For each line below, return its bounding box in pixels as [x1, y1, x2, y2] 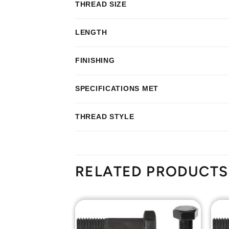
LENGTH [75, 28, 107, 37]
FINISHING [75, 56, 115, 65]
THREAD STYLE [75, 112, 134, 121]
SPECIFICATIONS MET [75, 84, 158, 93]
